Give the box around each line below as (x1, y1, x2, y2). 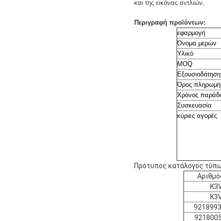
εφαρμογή (177, 29, 205, 37)
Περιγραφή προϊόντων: (134, 18, 205, 26)
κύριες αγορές (177, 111, 217, 119)
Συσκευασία (177, 101, 212, 109)
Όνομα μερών (177, 39, 217, 47)
